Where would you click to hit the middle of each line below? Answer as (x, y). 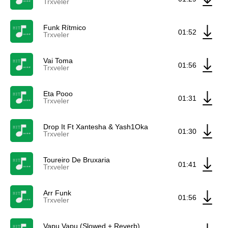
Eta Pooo (58, 94)
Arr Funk (57, 193)
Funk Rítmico (65, 27)
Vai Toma (58, 61)
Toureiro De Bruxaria (77, 160)
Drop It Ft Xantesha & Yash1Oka (96, 127)
